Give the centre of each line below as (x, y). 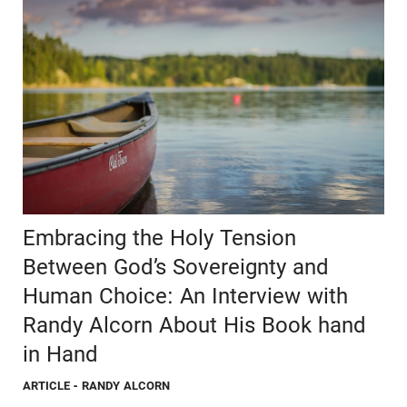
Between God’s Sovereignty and (176, 267)
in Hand (60, 354)
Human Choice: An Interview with (185, 296)
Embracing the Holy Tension (159, 238)
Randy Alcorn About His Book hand (194, 325)
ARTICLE (47, 385)
